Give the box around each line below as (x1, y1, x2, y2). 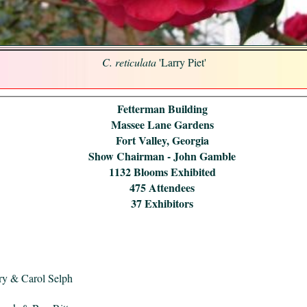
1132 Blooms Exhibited (108, 164, 216, 180)
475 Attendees (130, 180, 195, 196)
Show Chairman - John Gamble (88, 148, 236, 164)
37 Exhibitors (131, 195, 193, 212)
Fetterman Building (116, 101, 208, 117)
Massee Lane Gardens (110, 116, 214, 133)
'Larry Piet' (158, 54, 206, 69)
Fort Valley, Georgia (115, 132, 209, 149)
